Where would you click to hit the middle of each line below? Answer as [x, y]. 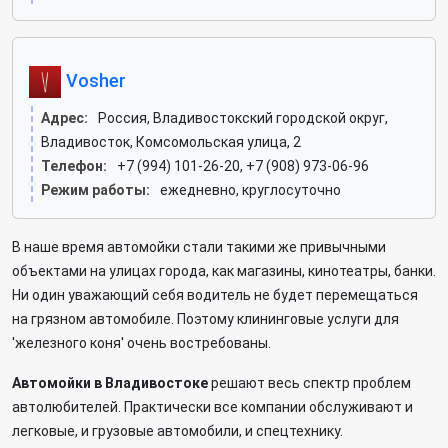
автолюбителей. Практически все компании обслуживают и [212, 407]
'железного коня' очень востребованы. [141, 343]
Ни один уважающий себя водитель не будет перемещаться [215, 295]
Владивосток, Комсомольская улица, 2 [171, 142]
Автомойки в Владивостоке [110, 383]
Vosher [93, 80]
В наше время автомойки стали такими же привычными [199, 247]
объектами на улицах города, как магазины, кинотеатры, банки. [224, 271]
